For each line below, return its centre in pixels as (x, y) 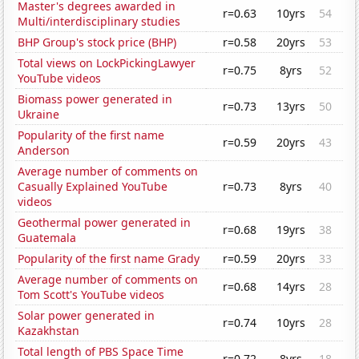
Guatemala (47, 238)
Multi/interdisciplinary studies (99, 22)
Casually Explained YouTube (93, 187)
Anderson (44, 151)
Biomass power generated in (95, 99)
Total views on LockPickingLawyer (107, 63)
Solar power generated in (87, 316)
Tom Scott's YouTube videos (91, 295)
